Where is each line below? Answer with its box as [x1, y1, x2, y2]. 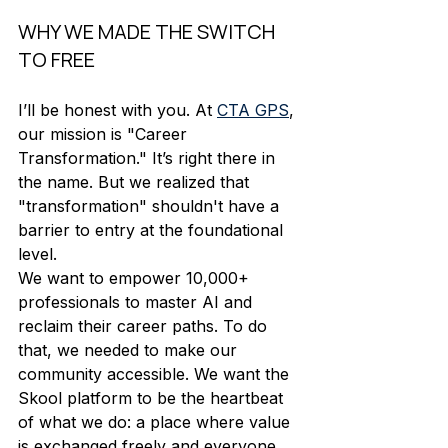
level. [18, 243, 62, 264]
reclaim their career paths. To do [18, 315, 272, 336]
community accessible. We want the [18, 363, 294, 384]
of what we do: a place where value [18, 411, 295, 432]
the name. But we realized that [18, 171, 254, 192]
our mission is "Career [18, 123, 192, 144]
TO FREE [18, 45, 95, 73]
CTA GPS [217, 99, 289, 120]
